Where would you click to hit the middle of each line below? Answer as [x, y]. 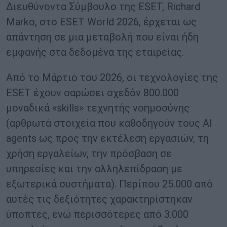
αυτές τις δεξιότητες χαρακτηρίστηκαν [99, 199]
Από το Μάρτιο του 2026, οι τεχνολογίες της [112, 78]
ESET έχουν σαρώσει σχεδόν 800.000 [92, 93]
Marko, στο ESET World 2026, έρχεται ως [101, 22]
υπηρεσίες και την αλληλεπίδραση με [94, 169]
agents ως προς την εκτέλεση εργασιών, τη [107, 139]
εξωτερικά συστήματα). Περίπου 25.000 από [109, 184]
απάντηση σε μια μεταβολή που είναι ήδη [102, 37]
